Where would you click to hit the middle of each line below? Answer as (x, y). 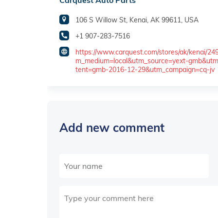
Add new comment (112, 127)
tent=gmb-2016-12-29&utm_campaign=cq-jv (145, 70)
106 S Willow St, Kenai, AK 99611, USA (137, 20)
